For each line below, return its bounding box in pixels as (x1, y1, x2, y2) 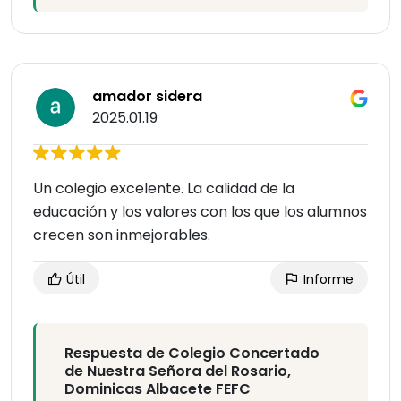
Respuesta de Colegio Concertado (64, 343, 320, 364)
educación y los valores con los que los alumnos (33, 201, 367, 223)
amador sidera (92, 86, 202, 107)
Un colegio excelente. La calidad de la (33, 178, 294, 200)
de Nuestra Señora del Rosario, (64, 361, 291, 382)
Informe (300, 270, 354, 289)
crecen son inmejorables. (33, 225, 210, 246)
